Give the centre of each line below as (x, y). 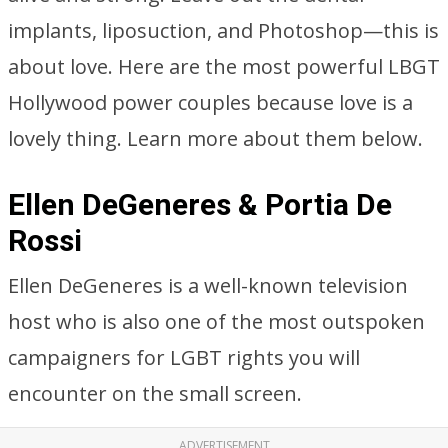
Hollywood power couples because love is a (210, 102)
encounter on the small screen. (155, 393)
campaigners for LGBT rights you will (184, 357)
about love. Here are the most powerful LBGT (224, 66)
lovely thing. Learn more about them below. (215, 138)
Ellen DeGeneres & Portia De (200, 204)
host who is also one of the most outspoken (216, 321)
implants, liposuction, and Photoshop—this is (223, 30)
